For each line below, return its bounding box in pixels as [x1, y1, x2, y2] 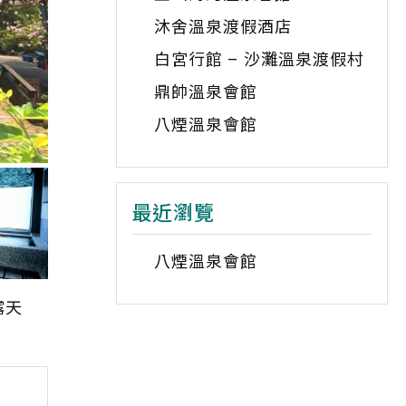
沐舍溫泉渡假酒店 [154, 17, 292, 36]
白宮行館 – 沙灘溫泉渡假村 [154, 50, 364, 69]
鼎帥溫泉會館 [154, 82, 257, 101]
